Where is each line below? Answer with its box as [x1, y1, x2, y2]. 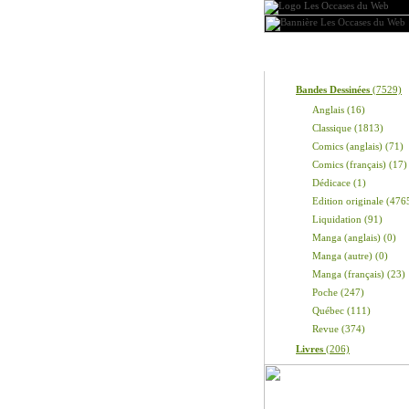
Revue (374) [312, 323, 365, 334]
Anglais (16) [312, 104, 365, 115]
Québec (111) [312, 305, 371, 316]
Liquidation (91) [312, 214, 383, 225]
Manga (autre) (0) [312, 250, 388, 261]
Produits [264, 44, 314, 58]
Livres [296, 343, 323, 354]
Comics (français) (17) [312, 159, 407, 170]
